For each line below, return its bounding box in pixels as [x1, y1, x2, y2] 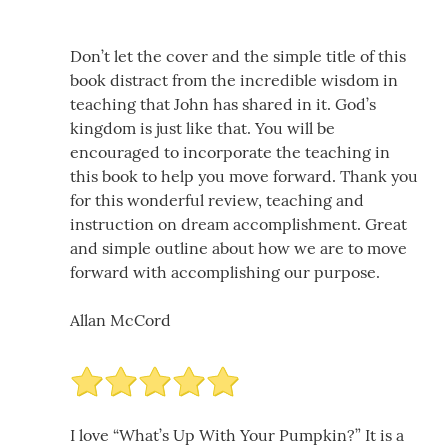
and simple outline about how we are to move [70, 238, 407, 259]
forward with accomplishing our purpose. [70, 262, 380, 283]
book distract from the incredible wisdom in [70, 70, 398, 91]
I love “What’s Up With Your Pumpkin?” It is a [70, 425, 404, 446]
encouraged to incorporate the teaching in [70, 142, 390, 163]
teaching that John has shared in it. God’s [70, 94, 376, 115]
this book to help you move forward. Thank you [70, 166, 418, 187]
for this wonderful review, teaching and [70, 190, 364, 211]
